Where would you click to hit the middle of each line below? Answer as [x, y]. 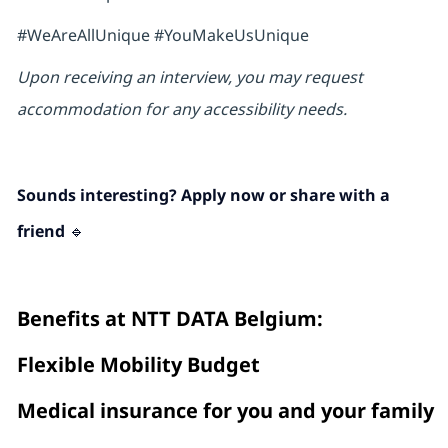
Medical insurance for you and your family [225, 411]
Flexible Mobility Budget [138, 365]
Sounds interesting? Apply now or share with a [203, 195]
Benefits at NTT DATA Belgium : [169, 319]
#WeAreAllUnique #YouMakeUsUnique [164, 35]
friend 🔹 [50, 231]
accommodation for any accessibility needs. [181, 109]
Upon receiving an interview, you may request [189, 77]
